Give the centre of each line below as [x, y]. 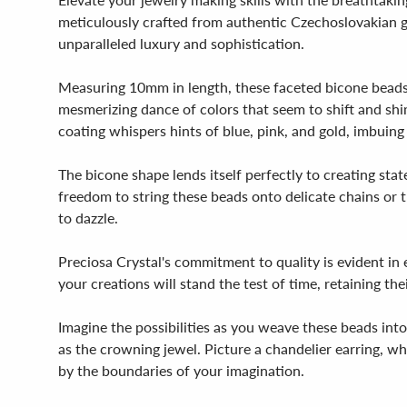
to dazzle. [88, 218]
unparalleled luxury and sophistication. [181, 43]
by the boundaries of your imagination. [181, 370]
